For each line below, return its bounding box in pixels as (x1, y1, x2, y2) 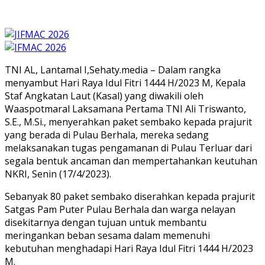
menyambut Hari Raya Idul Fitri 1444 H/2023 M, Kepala (5, 76, 245, 89)
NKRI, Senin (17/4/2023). (5, 167, 111, 180)
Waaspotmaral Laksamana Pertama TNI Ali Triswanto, (5, 102, 246, 115)
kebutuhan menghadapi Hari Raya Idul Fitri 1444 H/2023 (5, 241, 253, 255)
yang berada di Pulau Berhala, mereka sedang (5, 128, 209, 141)
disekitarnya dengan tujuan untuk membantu (5, 215, 206, 229)
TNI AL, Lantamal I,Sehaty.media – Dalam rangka (5, 63, 221, 76)
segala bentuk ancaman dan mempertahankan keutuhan (5, 154, 257, 167)
